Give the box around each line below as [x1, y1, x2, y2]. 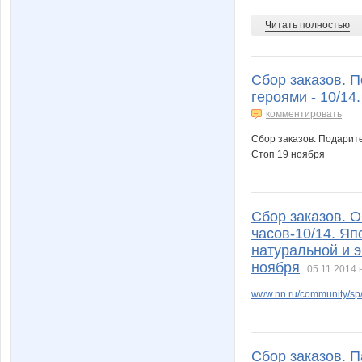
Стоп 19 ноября [251, 148, 325, 160]
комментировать [266, 107, 342, 120]
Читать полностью [265, 19, 350, 31]
